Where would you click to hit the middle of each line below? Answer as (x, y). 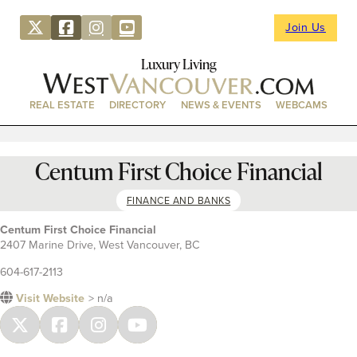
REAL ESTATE (63, 105)
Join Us (306, 27)
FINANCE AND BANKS (178, 201)
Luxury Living (178, 63)
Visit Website (51, 298)
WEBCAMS (301, 105)
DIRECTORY (138, 105)
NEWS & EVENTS (221, 105)
